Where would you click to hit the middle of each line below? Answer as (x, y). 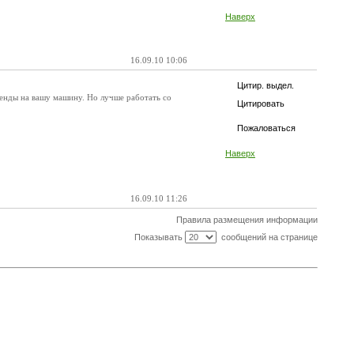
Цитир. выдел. (265, 85)
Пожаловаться (266, 128)
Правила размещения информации (247, 220)
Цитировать (261, 104)
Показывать (159, 237)
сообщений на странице (267, 237)
